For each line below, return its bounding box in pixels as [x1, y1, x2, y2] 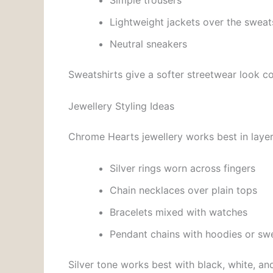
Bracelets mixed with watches [110, 205, 247, 218]
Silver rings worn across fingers [110, 161, 255, 174]
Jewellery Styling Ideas [68, 99, 174, 112]
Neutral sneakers [110, 38, 187, 51]
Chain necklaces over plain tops [110, 183, 257, 196]
